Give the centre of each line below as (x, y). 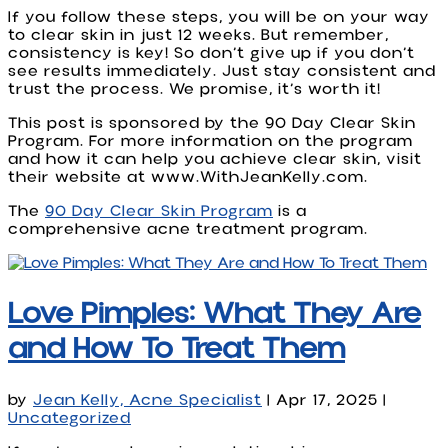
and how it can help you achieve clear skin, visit (215, 158)
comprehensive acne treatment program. (188, 228)
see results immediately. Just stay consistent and (222, 70)
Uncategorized (69, 418)
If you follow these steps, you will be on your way (219, 16)
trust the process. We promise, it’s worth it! (194, 88)
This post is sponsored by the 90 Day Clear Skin (212, 122)
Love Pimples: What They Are (214, 314)
